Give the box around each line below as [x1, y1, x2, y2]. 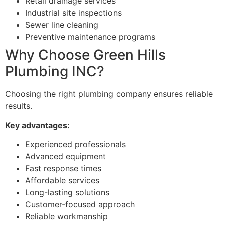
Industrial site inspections [25, 7, 122, 18]
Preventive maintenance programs [25, 31, 155, 42]
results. [5, 100, 32, 111]
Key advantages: [5, 120, 70, 131]
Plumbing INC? [5, 62, 104, 80]
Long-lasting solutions [25, 187, 109, 198]
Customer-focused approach [25, 199, 135, 210]
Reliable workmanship [25, 211, 108, 222]
